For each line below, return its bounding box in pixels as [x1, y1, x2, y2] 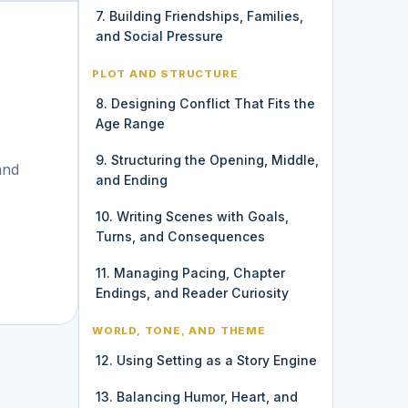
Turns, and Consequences [96, 228, 265, 244]
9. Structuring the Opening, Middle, [96, 151, 319, 168]
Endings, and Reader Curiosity [96, 284, 289, 301]
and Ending [96, 171, 168, 188]
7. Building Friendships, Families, [96, 7, 303, 24]
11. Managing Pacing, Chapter [96, 264, 285, 280]
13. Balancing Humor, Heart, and [96, 388, 298, 404]
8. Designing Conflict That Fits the [96, 95, 315, 111]
